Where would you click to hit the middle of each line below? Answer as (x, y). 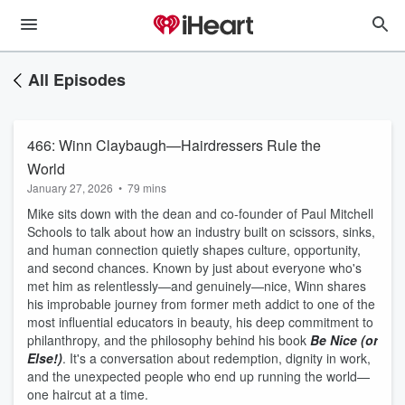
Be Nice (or (344, 340)
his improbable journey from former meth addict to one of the (201, 304)
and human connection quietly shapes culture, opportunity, (194, 250)
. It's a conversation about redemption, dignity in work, (217, 358)
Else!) (45, 358)
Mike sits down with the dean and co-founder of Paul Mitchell (200, 213)
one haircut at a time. (88, 394)
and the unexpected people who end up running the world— (198, 376)
